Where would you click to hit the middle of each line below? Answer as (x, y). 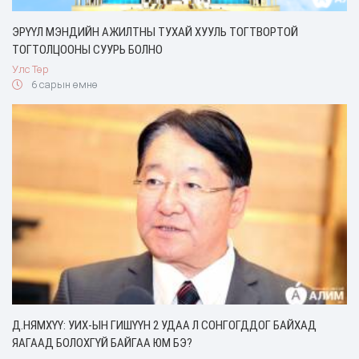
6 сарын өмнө (63, 84)
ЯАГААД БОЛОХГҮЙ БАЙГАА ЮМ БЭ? (102, 343)
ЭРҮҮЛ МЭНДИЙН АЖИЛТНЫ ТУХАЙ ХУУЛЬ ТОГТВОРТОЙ (155, 32)
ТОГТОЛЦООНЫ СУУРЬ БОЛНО (87, 49)
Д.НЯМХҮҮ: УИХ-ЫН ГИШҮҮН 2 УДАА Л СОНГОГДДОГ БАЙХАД (164, 326)
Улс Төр (30, 69)
